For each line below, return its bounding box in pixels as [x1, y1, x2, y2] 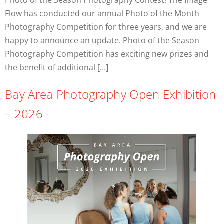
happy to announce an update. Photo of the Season [5, 35, 199, 46]
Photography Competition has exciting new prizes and [5, 48, 209, 60]
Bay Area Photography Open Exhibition [5, 86, 216, 103]
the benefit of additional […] [5, 62, 108, 73]
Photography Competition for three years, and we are [5, 21, 207, 33]
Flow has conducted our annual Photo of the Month [5, 8, 199, 19]
